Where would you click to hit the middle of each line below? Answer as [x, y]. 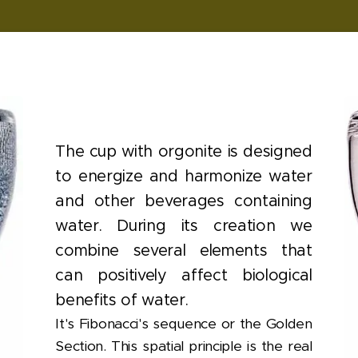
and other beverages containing [184, 201]
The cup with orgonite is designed [184, 151]
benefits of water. [122, 300]
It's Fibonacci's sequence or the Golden [184, 324]
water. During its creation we [184, 225]
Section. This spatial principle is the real [184, 346]
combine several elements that [184, 250]
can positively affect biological [184, 275]
